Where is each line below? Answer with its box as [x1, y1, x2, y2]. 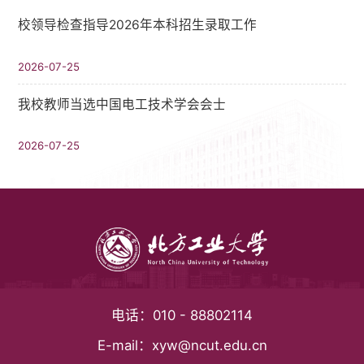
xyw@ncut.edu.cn [151, 337, 267, 354]
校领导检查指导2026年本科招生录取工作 [18, 17, 258, 33]
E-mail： [97, 337, 152, 354]
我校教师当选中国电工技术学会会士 [18, 96, 227, 112]
